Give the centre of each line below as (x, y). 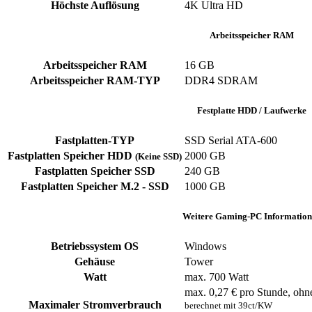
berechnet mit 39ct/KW (228, 305)
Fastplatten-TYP (95, 140)
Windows (205, 246)
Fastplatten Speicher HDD (71, 155)
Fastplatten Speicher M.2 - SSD (95, 186)
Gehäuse (95, 261)
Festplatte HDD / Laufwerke (251, 110)
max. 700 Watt (217, 276)
